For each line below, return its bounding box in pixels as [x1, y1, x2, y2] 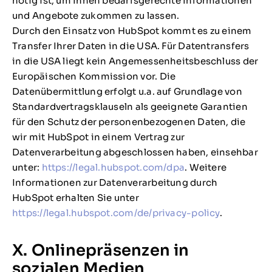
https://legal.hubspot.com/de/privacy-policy [12, 207, 220, 219]
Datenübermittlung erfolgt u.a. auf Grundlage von [12, 86, 242, 98]
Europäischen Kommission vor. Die [12, 70, 176, 83]
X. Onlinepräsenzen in [12, 240, 189, 260]
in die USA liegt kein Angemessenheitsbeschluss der [12, 55, 259, 67]
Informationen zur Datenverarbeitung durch [12, 177, 218, 189]
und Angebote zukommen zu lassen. [12, 10, 180, 22]
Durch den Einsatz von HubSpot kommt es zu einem [12, 25, 252, 37]
